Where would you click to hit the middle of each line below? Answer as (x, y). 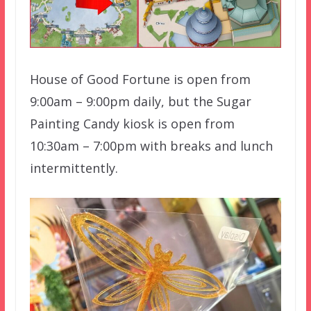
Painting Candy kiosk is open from (132, 124)
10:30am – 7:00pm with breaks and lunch (151, 146)
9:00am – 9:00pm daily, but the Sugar (140, 102)
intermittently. (74, 168)
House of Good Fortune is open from (140, 79)
